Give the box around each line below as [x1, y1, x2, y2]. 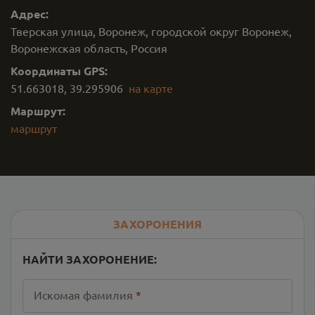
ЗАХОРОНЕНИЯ [113, 217, 202, 231]
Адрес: [11, 6, 49, 21]
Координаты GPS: [11, 63, 108, 78]
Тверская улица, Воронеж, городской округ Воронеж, [11, 24, 292, 38]
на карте [129, 81, 173, 95]
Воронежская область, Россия [11, 41, 167, 55]
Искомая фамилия [34, 288, 133, 302]
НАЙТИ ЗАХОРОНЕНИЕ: [22, 252, 157, 266]
